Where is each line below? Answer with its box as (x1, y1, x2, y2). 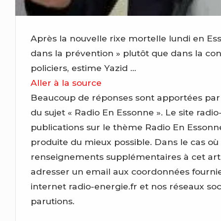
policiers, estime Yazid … (31, 62, 137, 73)
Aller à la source (31, 77, 102, 88)
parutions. (31, 195, 75, 206)
